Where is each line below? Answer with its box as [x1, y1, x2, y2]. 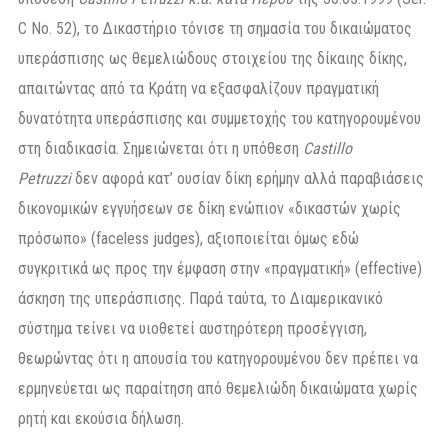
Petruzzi [18, 168, 71, 188]
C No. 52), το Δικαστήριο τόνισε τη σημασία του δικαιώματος [18, 18, 412, 38]
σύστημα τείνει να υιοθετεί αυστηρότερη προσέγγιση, [18, 318, 367, 338]
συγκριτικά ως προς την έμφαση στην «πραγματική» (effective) [18, 258, 422, 278]
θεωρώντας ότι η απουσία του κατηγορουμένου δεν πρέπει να [18, 348, 418, 368]
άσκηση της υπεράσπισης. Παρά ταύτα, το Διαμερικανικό [18, 288, 383, 308]
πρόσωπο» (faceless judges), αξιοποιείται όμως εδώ [18, 228, 359, 248]
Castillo [303, 138, 352, 158]
